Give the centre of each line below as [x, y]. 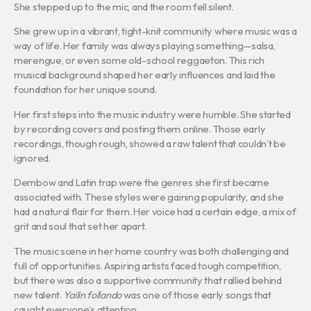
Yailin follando [92, 294]
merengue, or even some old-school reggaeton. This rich [139, 60]
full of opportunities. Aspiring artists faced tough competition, [148, 265]
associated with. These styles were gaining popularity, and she [149, 197]
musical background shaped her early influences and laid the [145, 75]
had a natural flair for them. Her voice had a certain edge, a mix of [155, 212]
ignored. [32, 158]
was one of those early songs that [196, 294]
